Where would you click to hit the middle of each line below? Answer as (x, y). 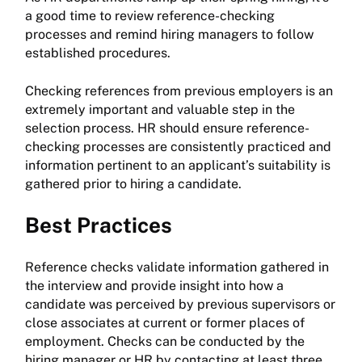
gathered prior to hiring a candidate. (133, 184)
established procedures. (98, 53)
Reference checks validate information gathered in (177, 267)
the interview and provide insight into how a (154, 286)
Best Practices (99, 225)
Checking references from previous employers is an (179, 91)
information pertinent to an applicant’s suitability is (178, 166)
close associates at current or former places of (165, 323)
